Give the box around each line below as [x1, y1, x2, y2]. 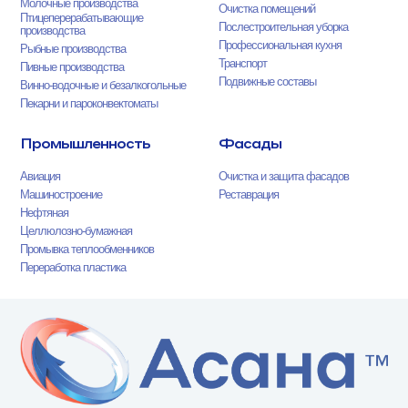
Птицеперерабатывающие [20, 11, 144, 25]
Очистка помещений [219, 2, 316, 15]
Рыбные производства [20, 42, 127, 56]
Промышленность [20, 133, 151, 152]
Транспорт [219, 56, 268, 70]
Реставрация [219, 188, 280, 201]
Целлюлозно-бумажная [20, 224, 133, 238]
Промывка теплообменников [20, 242, 155, 256]
